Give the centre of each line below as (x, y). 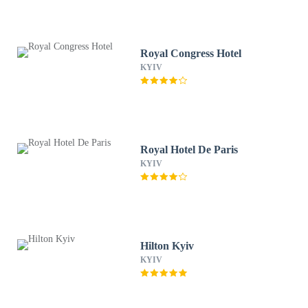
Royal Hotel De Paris (189, 150)
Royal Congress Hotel (191, 53)
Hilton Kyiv (167, 246)
